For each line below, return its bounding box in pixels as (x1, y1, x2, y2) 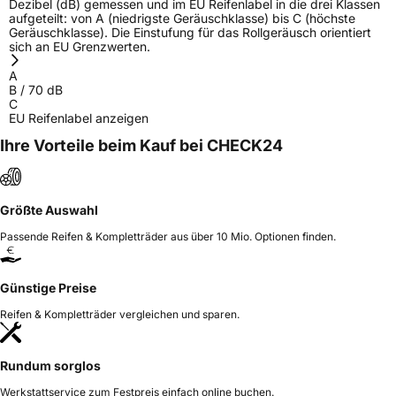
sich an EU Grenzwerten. (9, 38, 150, 54)
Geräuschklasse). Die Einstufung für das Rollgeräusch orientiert (9, 24, 371, 40)
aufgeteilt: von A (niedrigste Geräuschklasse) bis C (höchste (9, 10, 355, 26)
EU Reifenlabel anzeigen (9, 110, 148, 126)
